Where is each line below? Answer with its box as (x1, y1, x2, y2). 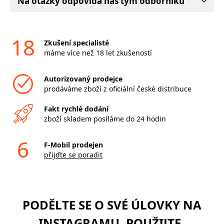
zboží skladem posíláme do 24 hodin (43, 113, 166, 123)
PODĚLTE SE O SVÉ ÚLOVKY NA (22, 196, 201, 213)
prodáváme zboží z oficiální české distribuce (43, 83, 191, 93)
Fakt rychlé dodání (43, 103, 108, 113)
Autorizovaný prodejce (43, 73, 122, 83)
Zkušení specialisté (43, 37, 109, 47)
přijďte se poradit (43, 149, 102, 159)
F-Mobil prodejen (43, 139, 103, 149)
